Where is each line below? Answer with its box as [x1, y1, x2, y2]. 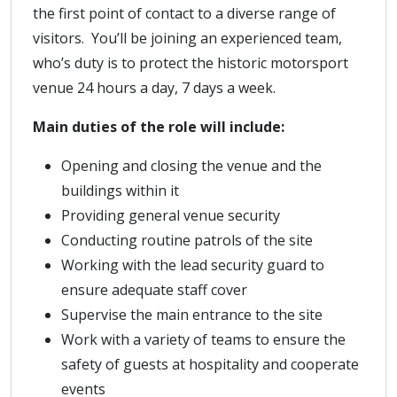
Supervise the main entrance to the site [61, 305, 323, 324]
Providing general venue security [61, 206, 280, 225]
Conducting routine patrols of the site [61, 230, 313, 250]
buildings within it [61, 181, 179, 200]
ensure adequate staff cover [61, 280, 247, 300]
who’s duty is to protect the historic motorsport [33, 53, 348, 73]
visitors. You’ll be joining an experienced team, [33, 28, 342, 48]
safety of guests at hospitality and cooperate [61, 354, 359, 374]
